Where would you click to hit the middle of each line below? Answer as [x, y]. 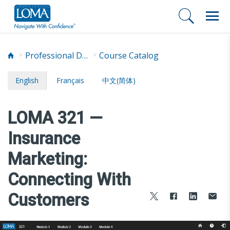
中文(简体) [119, 80]
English [27, 80]
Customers [48, 200]
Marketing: [47, 159]
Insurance [44, 138]
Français [70, 80]
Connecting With [69, 179]
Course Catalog [129, 55]
